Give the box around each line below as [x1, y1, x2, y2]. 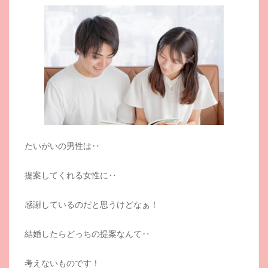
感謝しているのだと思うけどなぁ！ [25, 199, 159, 210]
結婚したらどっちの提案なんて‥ [25, 228, 150, 239]
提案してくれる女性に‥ [25, 169, 117, 181]
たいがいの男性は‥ [25, 140, 100, 151]
